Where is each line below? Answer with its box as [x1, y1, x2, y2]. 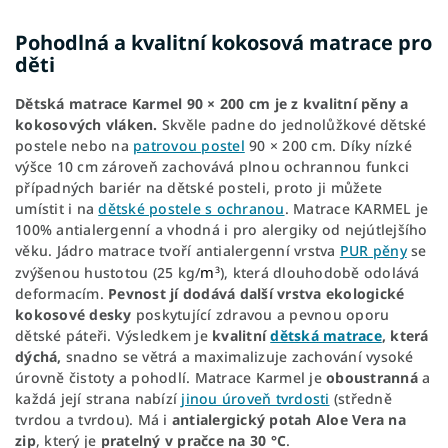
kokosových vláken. [15, 114, 158, 134]
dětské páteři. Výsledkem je [15, 325, 212, 345]
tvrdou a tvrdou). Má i [15, 409, 172, 429]
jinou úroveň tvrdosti [181, 388, 330, 408]
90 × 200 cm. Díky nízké [244, 135, 412, 155]
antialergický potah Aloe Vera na [171, 409, 406, 429]
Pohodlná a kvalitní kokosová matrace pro [15, 28, 432, 56]
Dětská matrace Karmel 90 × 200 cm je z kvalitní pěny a [15, 93, 409, 113]
